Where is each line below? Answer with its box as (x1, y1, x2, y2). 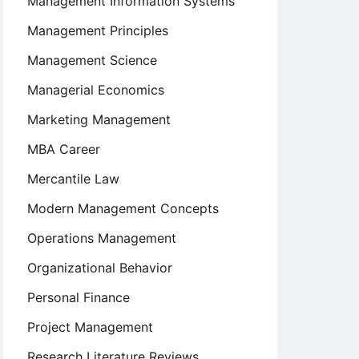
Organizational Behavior (27, 260, 172, 276)
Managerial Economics (27, 82, 164, 98)
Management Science (27, 52, 157, 68)
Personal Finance (27, 289, 130, 305)
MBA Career (27, 141, 100, 157)
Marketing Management (27, 111, 171, 127)
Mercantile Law (27, 171, 119, 187)
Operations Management (27, 230, 176, 246)
